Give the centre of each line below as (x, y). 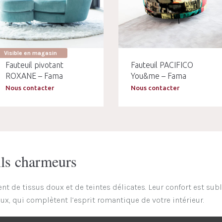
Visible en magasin (30, 53)
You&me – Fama (158, 76)
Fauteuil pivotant (35, 65)
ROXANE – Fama (34, 76)
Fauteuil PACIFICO (162, 65)
